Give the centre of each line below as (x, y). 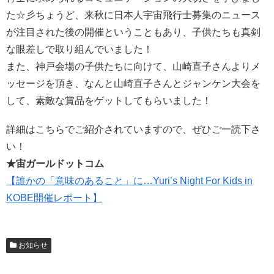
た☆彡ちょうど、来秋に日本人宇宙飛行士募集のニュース (133, 15)
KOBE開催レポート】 (54, 198)
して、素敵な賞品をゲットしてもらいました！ (109, 100)
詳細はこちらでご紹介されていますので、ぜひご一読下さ (133, 129)
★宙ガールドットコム (55, 163)
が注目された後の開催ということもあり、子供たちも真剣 (133, 32)
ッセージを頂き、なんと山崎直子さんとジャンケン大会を (133, 83)
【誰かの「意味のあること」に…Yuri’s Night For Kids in (129, 180)
